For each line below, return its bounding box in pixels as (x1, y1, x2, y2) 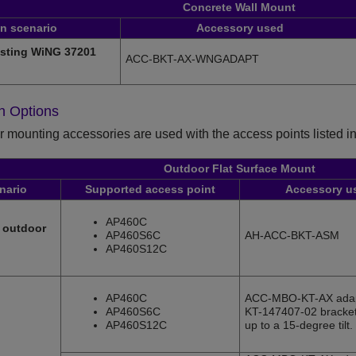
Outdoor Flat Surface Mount (163, 162, 315, 176)
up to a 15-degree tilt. (245, 319, 353, 332)
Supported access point (85, 183, 215, 196)
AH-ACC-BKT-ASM (245, 229, 339, 242)
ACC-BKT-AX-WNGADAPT (126, 52, 259, 66)
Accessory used (195, 21, 284, 35)
